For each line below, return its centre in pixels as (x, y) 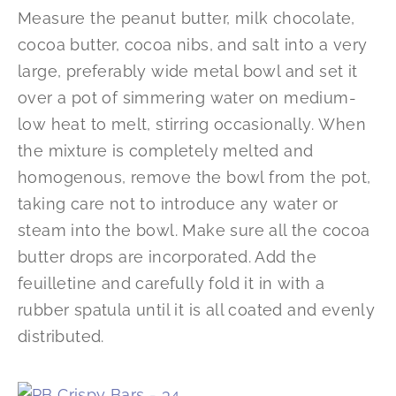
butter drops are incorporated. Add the (168, 257)
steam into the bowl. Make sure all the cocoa (194, 231)
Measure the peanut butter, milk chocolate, (187, 19)
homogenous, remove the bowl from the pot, (194, 178)
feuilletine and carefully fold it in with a (171, 284)
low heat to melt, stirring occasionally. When (192, 125)
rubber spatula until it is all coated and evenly (197, 310)
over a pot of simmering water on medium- (187, 98)
